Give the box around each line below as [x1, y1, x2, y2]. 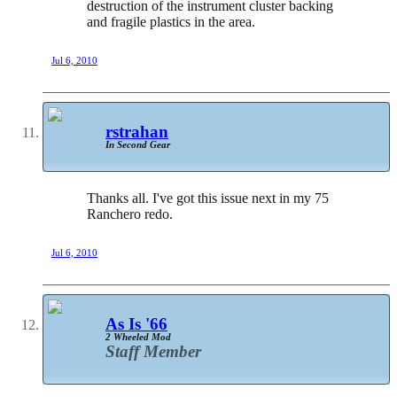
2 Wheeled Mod [105, 331, 171, 342]
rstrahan [105, 121, 168, 141]
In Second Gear [105, 138, 170, 150]
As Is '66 [105, 315, 167, 333]
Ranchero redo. [87, 206, 173, 222]
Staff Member [105, 342, 201, 361]
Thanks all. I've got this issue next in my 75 [87, 191, 329, 206]
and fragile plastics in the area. [87, 13, 255, 29]
